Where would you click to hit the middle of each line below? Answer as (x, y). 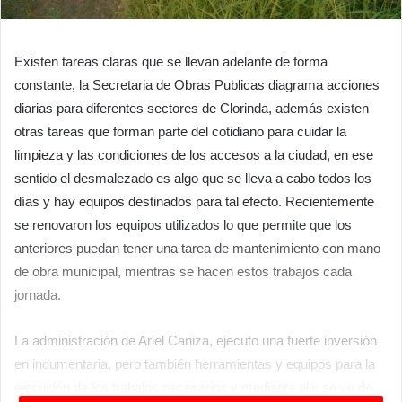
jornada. (38, 294)
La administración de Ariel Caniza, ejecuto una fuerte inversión (196, 340)
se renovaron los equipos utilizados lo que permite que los (183, 224)
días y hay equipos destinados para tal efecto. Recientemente (194, 201)
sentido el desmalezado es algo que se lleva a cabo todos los (193, 178)
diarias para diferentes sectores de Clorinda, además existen (192, 108)
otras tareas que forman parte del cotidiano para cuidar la (180, 131)
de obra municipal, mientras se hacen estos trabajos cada (183, 271)
